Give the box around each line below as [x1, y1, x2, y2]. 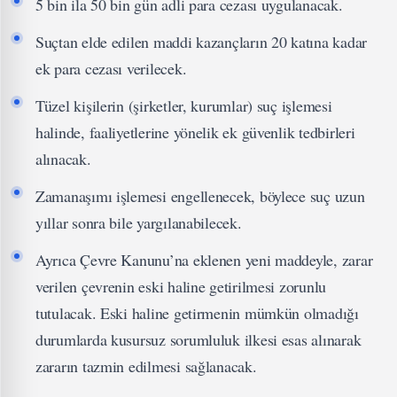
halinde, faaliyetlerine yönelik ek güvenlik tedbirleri [35, 121, 355, 143]
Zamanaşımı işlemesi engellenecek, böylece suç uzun [35, 185, 365, 206]
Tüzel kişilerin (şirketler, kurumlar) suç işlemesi [35, 95, 332, 116]
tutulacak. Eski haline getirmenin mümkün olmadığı [35, 302, 359, 323]
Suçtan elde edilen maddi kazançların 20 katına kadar [35, 31, 367, 52]
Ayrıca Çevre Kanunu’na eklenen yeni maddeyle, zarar [35, 249, 373, 270]
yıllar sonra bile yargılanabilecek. [35, 212, 242, 233]
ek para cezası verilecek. [35, 58, 187, 79]
